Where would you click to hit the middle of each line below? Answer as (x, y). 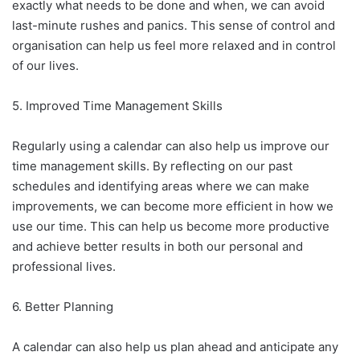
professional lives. (64, 266)
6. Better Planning (63, 307)
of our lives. (45, 65)
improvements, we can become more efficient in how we (173, 206)
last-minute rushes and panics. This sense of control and (174, 25)
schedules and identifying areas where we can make (161, 186)
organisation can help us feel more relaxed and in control (174, 45)
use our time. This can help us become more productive (171, 226)
